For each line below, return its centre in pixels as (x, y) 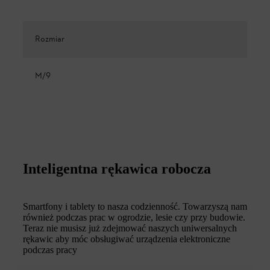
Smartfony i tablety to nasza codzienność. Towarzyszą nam (135, 206)
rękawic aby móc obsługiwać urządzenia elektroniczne (127, 239)
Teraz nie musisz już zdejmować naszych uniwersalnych (130, 228)
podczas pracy (50, 250)
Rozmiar (50, 39)
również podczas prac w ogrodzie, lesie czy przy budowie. (134, 217)
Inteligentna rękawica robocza (117, 168)
